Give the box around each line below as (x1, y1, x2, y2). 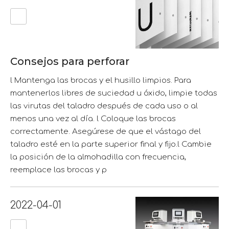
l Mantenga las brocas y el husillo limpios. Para (10, 76, 191, 85)
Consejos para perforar (10, 55, 129, 67)
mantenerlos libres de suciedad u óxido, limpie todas (10, 88, 217, 98)
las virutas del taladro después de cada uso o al (10, 101, 198, 110)
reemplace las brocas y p (10, 165, 107, 174)
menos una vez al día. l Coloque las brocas (10, 114, 176, 123)
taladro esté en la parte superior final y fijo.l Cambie (10, 140, 212, 149)
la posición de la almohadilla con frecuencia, (10, 152, 186, 162)
